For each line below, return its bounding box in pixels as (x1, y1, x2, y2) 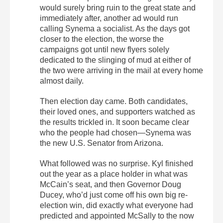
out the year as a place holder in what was (40, 170, 188, 179)
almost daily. (40, 77, 84, 86)
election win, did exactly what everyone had (40, 201, 193, 210)
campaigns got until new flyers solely (40, 45, 169, 54)
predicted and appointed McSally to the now (40, 212, 194, 221)
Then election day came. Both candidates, (40, 97, 188, 106)
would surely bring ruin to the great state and (40, 3, 196, 12)
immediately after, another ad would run (40, 14, 178, 23)
